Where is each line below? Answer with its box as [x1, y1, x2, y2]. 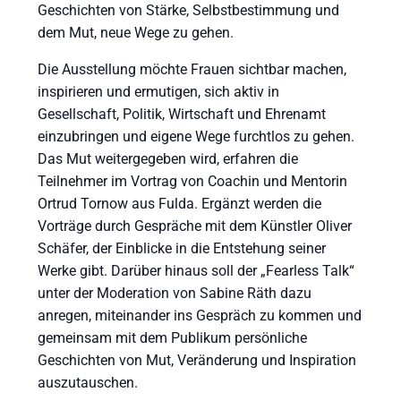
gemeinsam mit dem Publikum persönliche [38, 329, 308, 347]
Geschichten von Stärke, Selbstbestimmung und [38, 2, 340, 20]
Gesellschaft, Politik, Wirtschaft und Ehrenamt [38, 106, 327, 124]
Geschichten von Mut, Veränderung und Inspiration [38, 352, 357, 370]
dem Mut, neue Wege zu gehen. [38, 24, 235, 42]
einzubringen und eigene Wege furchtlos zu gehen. [38, 128, 355, 146]
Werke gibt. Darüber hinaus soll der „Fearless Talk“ [38, 262, 355, 280]
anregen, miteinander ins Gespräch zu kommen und [38, 307, 363, 325]
